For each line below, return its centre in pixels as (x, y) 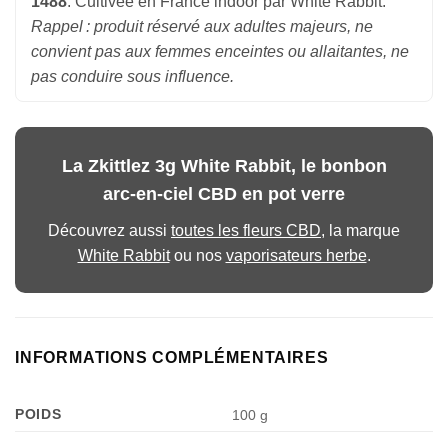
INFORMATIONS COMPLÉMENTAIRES (172, 358)
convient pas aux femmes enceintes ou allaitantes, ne (220, 52)
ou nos (197, 256)
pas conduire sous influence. (132, 77)
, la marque (360, 231)
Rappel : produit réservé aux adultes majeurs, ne (202, 27)
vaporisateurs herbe (296, 256)
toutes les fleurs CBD (246, 231)
